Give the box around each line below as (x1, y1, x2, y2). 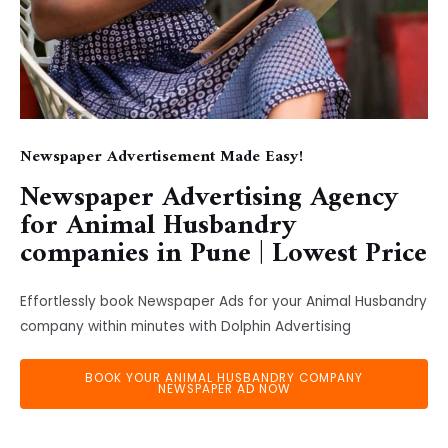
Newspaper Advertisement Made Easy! (20, 143, 303, 172)
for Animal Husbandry (20, 202, 297, 252)
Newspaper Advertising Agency (20, 174, 399, 224)
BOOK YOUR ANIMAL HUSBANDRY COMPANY (85, 370, 363, 387)
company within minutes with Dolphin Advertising (20, 317, 351, 337)
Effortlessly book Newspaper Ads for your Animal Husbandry (20, 292, 427, 312)
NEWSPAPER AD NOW (157, 381, 291, 398)
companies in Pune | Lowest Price (20, 230, 427, 280)
